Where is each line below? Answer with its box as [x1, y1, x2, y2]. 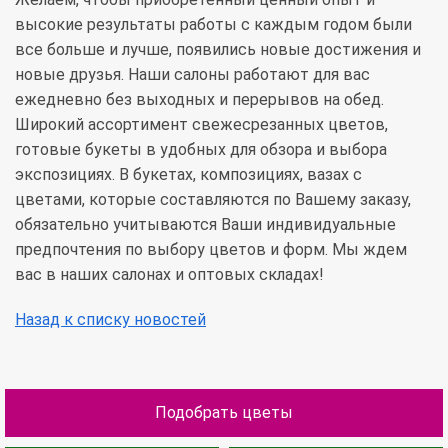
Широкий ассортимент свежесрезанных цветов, [15, 114, 388, 134]
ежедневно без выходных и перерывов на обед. [15, 89, 384, 109]
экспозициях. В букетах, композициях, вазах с [15, 164, 362, 184]
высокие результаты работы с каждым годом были [15, 14, 412, 34]
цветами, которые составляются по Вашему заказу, [15, 189, 411, 209]
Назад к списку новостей [15, 309, 206, 329]
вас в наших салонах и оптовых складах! [15, 264, 324, 284]
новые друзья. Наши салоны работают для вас [15, 64, 370, 84]
